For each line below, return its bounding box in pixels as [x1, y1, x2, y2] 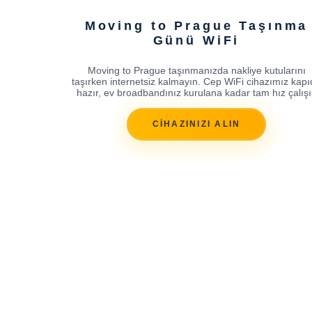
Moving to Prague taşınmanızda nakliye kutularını [87, 64, 306, 76]
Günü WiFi [153, 33, 240, 47]
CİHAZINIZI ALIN [152, 119, 241, 130]
